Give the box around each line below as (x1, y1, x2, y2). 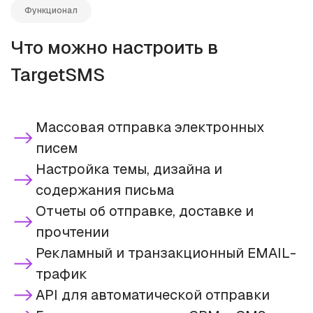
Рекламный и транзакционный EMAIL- (36, 244, 296, 262)
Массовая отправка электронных (36, 118, 265, 136)
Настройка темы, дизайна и (36, 160, 222, 178)
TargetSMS (10, 63, 105, 87)
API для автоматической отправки (36, 286, 270, 304)
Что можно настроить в (10, 36, 219, 59)
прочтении (36, 223, 109, 241)
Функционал (24, 5, 78, 16)
